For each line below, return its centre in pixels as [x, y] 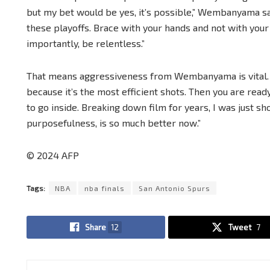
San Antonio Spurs [174, 188]
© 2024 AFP [53, 155]
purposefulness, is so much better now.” [114, 122]
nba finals [105, 188]
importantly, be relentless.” [86, 43]
